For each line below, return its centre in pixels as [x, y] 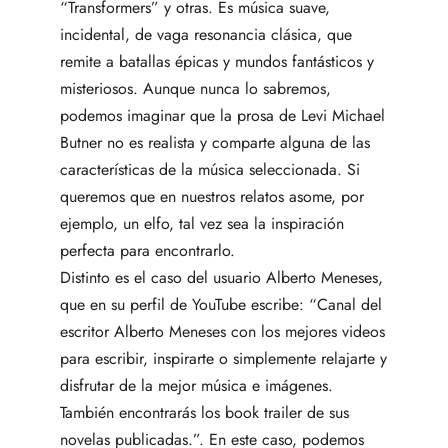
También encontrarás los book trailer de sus [204, 412]
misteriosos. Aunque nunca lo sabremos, [195, 88]
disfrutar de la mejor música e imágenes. [196, 385]
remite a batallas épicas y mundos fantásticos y [217, 61]
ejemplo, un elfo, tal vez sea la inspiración [202, 223]
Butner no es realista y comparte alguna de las [215, 142]
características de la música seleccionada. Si [210, 169]
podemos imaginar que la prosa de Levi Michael [222, 115]
